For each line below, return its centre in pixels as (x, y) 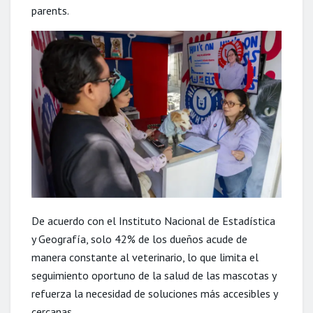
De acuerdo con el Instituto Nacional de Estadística (153, 220)
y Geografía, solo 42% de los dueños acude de (139, 239)
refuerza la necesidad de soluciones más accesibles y (154, 293)
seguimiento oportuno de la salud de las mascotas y (154, 275)
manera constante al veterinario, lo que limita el (145, 257)
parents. (50, 10)
